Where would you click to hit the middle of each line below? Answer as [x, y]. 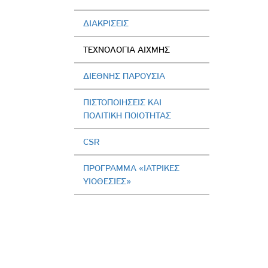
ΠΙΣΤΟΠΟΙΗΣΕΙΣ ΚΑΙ [123, 102]
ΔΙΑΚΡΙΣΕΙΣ [106, 23]
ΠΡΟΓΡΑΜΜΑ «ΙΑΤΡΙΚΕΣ [132, 168]
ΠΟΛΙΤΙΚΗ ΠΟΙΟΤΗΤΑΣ [127, 115]
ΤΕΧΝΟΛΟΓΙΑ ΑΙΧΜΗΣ [127, 49]
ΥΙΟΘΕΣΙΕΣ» [107, 181]
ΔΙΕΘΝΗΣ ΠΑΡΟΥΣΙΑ [124, 76]
